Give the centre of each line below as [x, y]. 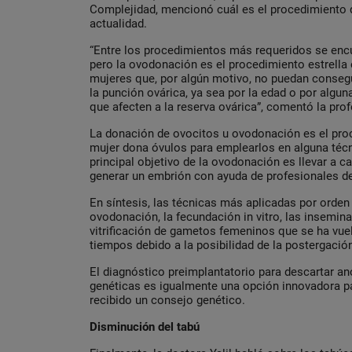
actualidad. [118, 24]
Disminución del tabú [145, 327]
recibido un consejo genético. [167, 301]
